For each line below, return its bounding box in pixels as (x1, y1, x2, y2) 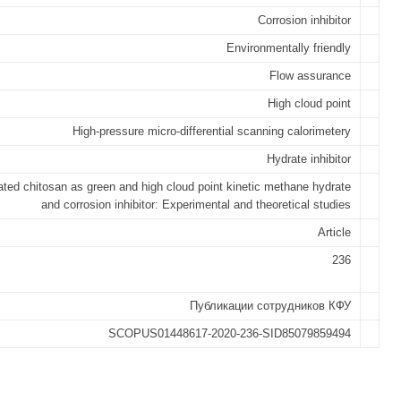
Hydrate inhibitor (267, 152, 351, 166)
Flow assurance (269, 69, 351, 82)
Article (318, 226, 351, 239)
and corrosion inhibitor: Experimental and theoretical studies (41, 198, 351, 211)
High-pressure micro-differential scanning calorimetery (73, 124, 351, 138)
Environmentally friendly (226, 41, 351, 55)
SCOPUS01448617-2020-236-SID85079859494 (108, 327, 351, 340)
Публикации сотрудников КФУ (190, 299, 351, 312)
